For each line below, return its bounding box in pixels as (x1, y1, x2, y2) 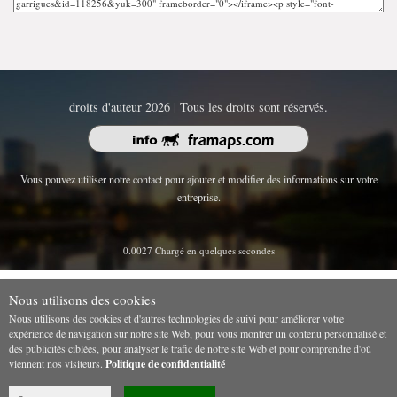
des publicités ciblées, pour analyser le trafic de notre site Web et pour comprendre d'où (9, 340, 371, 355)
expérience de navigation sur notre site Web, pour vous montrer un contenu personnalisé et (9, 325, 386, 340)
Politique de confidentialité (105, 355, 225, 371)
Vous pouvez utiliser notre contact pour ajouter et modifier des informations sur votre (19, 171, 378, 186)
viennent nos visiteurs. (9, 355, 105, 370)
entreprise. (176, 189, 221, 204)
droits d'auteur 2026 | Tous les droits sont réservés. (69, 98, 328, 115)
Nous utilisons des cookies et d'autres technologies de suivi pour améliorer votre (9, 310, 344, 325)
